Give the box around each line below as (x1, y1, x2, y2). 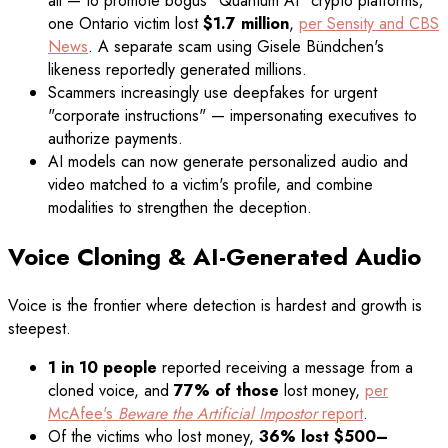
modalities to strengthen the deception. (48, 196, 312, 220)
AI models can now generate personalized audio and (48, 150, 408, 174)
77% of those (174, 378, 279, 402)
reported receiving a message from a (157, 355, 413, 379)
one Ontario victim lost (48, 12, 203, 36)
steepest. (8, 316, 71, 340)
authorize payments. (48, 127, 183, 151)
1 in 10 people (48, 355, 157, 379)
